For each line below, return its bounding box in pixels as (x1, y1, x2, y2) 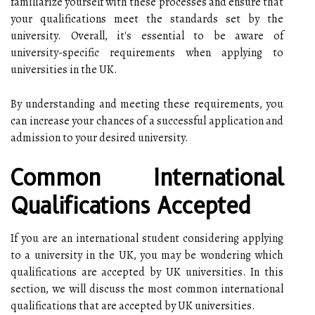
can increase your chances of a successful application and (11, 112, 283, 129)
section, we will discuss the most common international (11, 281, 283, 297)
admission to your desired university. (11, 129, 188, 146)
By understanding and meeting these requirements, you (11, 96, 283, 112)
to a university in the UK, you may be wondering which (11, 247, 283, 263)
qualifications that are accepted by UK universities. (11, 297, 255, 314)
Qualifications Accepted (11, 191, 251, 219)
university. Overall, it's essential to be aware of (11, 27, 283, 44)
